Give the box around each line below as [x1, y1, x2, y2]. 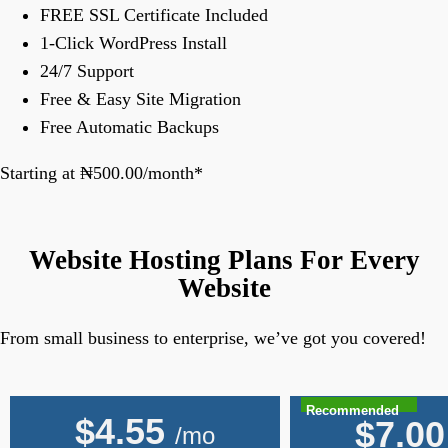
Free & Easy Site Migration [40, 89, 241, 110]
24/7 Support [40, 61, 134, 82]
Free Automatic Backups [40, 117, 219, 138]
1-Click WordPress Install [40, 33, 227, 54]
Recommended [305, 402, 399, 418]
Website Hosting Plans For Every [28, 244, 420, 275]
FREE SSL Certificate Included [40, 5, 268, 26]
